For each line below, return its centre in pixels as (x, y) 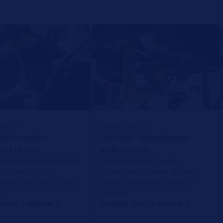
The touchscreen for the (140, 161)
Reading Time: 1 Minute (141, 203)
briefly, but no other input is (147, 182)
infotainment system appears (149, 171)
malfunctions (125, 150)
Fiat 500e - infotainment (145, 138)
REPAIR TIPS (123, 126)
